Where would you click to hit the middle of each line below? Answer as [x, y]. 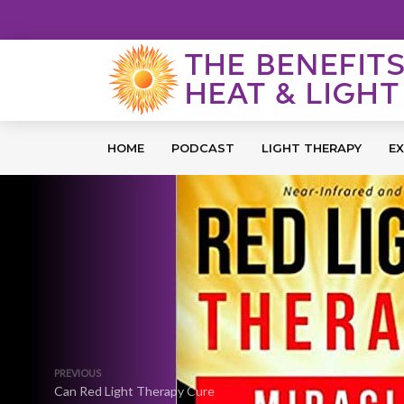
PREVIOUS [78, 373]
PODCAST [203, 148]
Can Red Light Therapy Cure [134, 391]
